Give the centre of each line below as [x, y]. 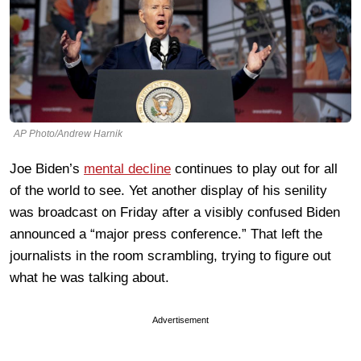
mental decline [127, 168]
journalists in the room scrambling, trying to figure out [170, 255]
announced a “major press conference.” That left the [166, 234]
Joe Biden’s [47, 168]
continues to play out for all [254, 168]
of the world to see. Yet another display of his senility [168, 190]
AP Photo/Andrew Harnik [68, 133]
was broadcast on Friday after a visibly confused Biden [175, 212]
